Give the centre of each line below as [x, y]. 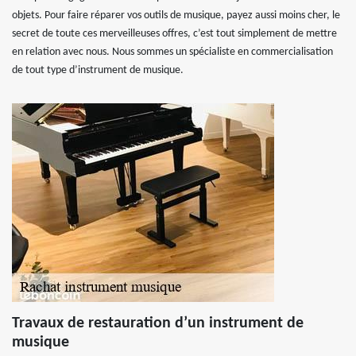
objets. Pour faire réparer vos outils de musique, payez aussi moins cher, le [176, 15]
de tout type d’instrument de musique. [98, 70]
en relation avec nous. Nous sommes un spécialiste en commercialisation [172, 52]
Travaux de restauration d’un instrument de [158, 323]
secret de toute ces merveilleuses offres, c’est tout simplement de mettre [174, 34]
